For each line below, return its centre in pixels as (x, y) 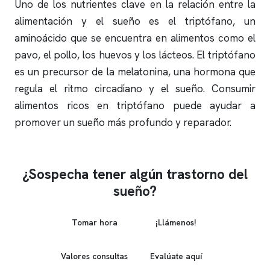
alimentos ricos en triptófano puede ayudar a (135, 105)
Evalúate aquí (176, 256)
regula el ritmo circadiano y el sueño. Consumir (135, 89)
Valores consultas (94, 256)
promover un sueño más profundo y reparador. (123, 122)
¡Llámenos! (176, 222)
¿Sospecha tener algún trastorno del (135, 174)
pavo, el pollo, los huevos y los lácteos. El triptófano (135, 55)
